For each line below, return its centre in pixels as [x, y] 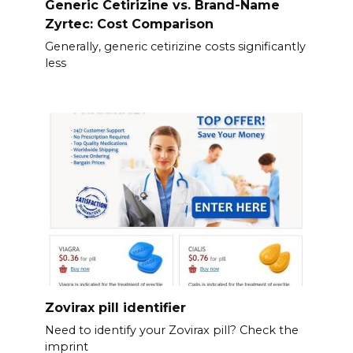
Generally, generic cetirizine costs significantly [175, 47]
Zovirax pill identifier [115, 307]
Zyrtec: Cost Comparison [129, 24]
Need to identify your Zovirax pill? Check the [171, 331]
